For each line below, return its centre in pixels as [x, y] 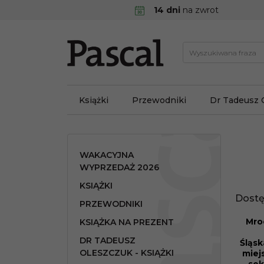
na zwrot [199, 10]
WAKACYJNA [107, 155]
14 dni [167, 10]
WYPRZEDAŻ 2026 [119, 167]
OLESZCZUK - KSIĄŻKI [127, 253]
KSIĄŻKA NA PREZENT [127, 222]
